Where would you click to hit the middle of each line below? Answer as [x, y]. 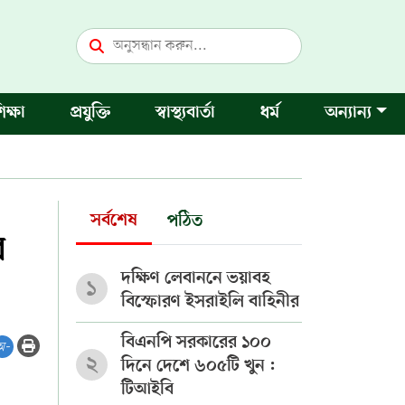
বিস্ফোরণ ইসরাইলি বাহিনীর [210, 302]
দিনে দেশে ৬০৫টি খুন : [198, 366]
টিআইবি [147, 390]
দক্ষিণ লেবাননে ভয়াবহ [195, 278]
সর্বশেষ [113, 221]
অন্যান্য [348, 113]
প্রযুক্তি [91, 113]
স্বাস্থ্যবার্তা [186, 113]
